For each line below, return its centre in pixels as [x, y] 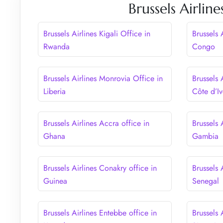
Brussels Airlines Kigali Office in [97, 33]
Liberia [55, 91]
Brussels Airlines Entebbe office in [100, 213]
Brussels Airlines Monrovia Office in [103, 78]
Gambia [206, 136]
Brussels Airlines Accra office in [96, 123]
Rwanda [56, 46]
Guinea [55, 181]
